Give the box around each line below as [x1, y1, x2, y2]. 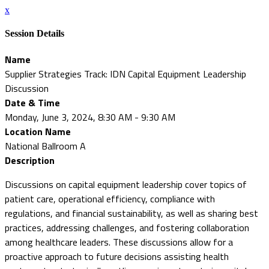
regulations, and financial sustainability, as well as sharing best [5, 205, 258, 220]
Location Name [5, 124, 71, 139]
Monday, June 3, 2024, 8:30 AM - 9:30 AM [5, 109, 175, 124]
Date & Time [5, 95, 60, 110]
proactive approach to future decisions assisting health [5, 249, 229, 264]
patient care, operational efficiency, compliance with [5, 191, 215, 206]
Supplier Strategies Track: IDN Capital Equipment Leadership [5, 66, 246, 81]
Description [5, 153, 55, 168]
